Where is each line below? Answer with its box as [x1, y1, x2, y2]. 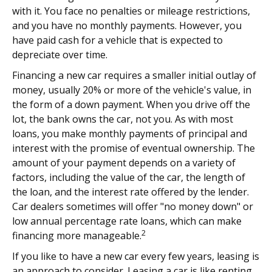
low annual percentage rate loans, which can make [12, 214, 242, 228]
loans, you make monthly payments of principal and [12, 126, 247, 140]
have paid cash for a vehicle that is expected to [12, 33, 223, 47]
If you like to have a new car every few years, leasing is [12, 249, 259, 263]
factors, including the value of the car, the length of [12, 170, 245, 184]
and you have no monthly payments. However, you [12, 18, 242, 32]
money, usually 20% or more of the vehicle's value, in [12, 83, 251, 97]
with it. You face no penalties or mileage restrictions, [12, 4, 250, 18]
